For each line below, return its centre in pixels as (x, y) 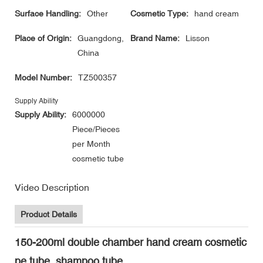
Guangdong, (101, 38)
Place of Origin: (43, 38)
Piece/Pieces (96, 129)
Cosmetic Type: (159, 14)
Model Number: (43, 78)
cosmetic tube (98, 159)
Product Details (49, 215)
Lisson (198, 38)
